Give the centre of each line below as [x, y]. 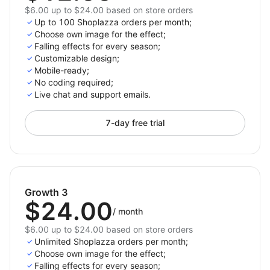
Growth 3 [46, 192]
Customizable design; [77, 58]
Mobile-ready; [62, 70]
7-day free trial [135, 123]
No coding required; [74, 82]
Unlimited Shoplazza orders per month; [111, 241]
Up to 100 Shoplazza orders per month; [113, 22]
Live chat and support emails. [93, 94]
